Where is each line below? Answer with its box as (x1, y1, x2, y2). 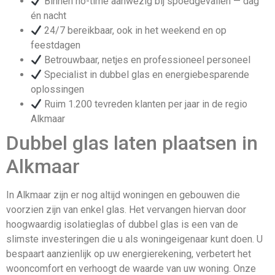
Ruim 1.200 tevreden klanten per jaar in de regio (42, 98, 248, 110)
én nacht (31, 10, 66, 22)
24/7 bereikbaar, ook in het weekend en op (42, 25, 227, 37)
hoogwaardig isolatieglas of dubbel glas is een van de (6, 219, 238, 231)
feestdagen (31, 39, 80, 52)
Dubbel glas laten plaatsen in (6, 131, 258, 155)
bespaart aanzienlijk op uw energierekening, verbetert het (6, 248, 251, 260)
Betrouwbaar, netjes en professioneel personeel (42, 54, 251, 66)
